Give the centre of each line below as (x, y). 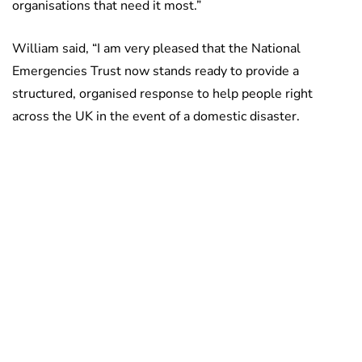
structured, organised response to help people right (162, 94)
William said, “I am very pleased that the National (156, 49)
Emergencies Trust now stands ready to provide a (156, 72)
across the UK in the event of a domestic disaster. (156, 117)
